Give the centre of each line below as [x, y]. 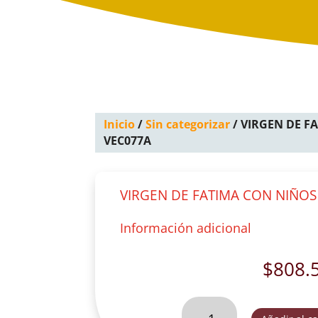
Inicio [120, 125]
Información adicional [186, 228]
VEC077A [128, 141]
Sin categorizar [188, 125]
